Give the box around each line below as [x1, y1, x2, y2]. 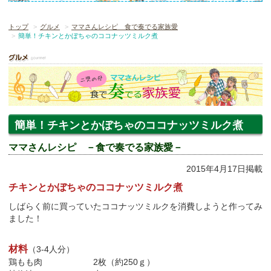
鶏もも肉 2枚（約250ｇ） [8, 256, 155, 267]
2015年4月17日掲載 [186, 163, 263, 174]
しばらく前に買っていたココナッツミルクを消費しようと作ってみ [8, 201, 263, 211]
